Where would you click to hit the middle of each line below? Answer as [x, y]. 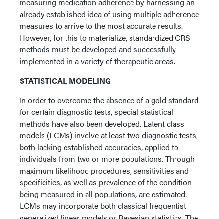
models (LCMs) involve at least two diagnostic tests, [109, 135]
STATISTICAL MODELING [65, 80]
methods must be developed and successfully [98, 49]
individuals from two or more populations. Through [107, 159]
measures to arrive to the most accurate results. [101, 26]
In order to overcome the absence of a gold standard [109, 100]
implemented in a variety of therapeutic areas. [97, 61]
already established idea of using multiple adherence [109, 14]
